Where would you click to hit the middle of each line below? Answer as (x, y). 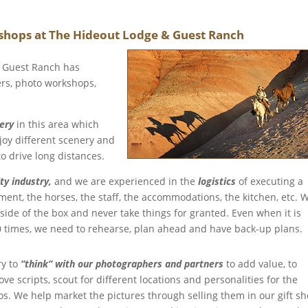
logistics (217, 181)
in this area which (57, 124)
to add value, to (261, 263)
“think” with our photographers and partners (122, 263)
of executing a (270, 181)
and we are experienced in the (125, 181)
